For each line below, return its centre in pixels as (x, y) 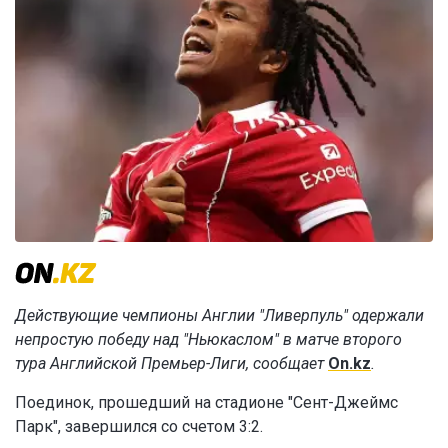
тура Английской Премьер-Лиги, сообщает (171, 364)
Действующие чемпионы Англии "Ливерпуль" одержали (219, 316)
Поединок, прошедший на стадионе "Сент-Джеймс (206, 403)
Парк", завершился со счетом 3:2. (139, 427)
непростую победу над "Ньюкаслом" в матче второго (208, 340)
